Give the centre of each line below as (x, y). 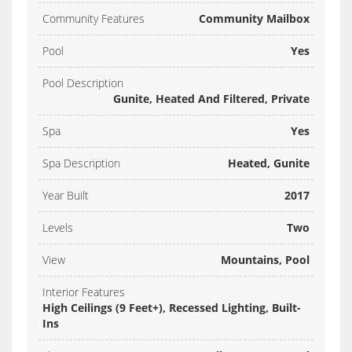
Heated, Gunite (269, 163)
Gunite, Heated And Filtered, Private (211, 99)
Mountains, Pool (265, 260)
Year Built (66, 196)
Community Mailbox (254, 19)
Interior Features (84, 292)
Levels (58, 228)
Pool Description (83, 83)
